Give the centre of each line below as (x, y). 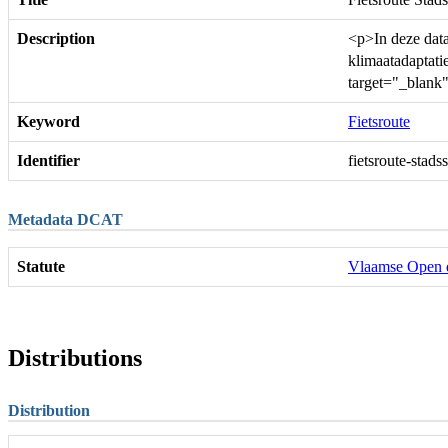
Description (56, 38)
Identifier (48, 160)
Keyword (48, 121)
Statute (41, 266)
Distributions (75, 357)
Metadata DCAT (65, 219)
